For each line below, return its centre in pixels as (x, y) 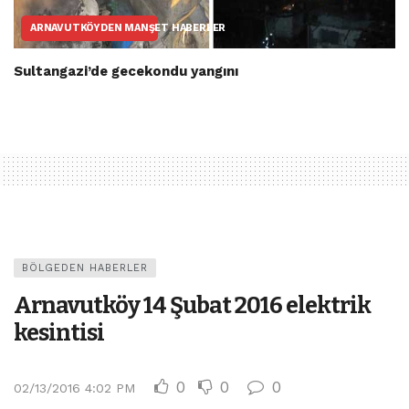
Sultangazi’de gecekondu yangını (126, 71)
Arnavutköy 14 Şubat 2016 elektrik (192, 305)
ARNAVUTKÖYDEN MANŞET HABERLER (128, 27)
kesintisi (59, 332)
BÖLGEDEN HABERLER (85, 267)
